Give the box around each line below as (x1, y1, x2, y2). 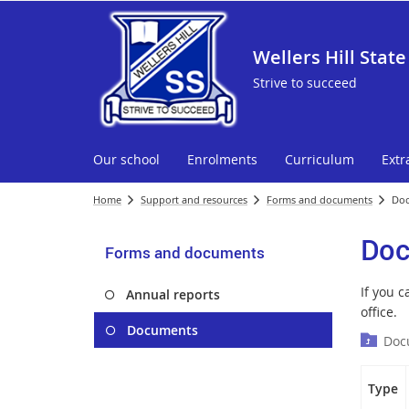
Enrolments (187, 151, 257, 168)
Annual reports (126, 286, 220, 303)
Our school (93, 151, 160, 168)
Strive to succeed (253, 74, 357, 91)
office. (360, 303, 397, 320)
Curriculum (285, 151, 354, 168)
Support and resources (141, 193, 247, 206)
